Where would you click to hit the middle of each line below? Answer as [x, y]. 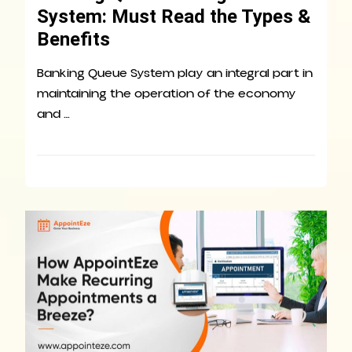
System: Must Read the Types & [174, 16]
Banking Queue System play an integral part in [175, 73]
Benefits [73, 39]
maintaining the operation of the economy [167, 93]
